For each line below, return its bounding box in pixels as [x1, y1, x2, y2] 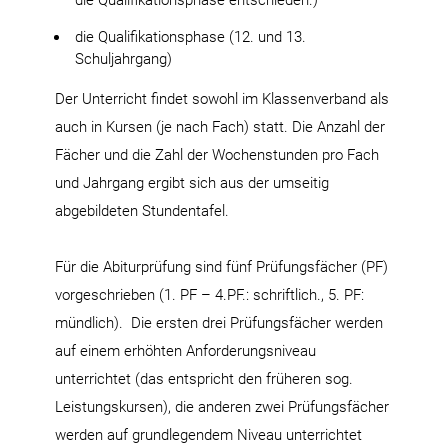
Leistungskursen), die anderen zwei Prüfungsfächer [55, 397, 389, 416]
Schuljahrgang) [75, 49, 172, 68]
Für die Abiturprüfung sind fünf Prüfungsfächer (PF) [55, 257, 388, 276]
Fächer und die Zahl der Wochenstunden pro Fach [55, 145, 379, 164]
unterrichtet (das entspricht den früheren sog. [55, 369, 353, 388]
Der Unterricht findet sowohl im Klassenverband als [55, 89, 389, 108]
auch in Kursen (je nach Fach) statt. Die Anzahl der [55, 117, 385, 136]
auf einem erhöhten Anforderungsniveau [55, 341, 316, 360]
